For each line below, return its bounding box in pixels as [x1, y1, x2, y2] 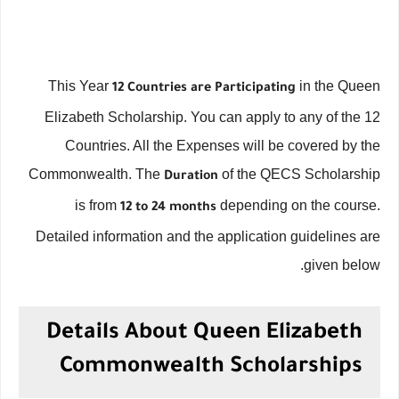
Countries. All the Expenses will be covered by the [65, 138, 380, 153]
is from [75, 198, 120, 213]
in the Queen [296, 78, 380, 94]
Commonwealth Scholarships [60, 356, 362, 380]
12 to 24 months [120, 201, 216, 216]
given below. [304, 257, 380, 273]
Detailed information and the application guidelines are [36, 229, 380, 244]
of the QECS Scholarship [218, 167, 380, 182]
